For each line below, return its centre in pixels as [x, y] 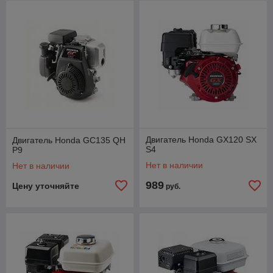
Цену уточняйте [46, 186]
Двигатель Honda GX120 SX [201, 140]
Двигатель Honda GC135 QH [69, 140]
